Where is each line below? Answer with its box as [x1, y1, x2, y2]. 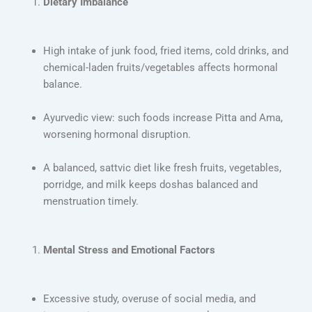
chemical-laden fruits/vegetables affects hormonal [42, 61, 278, 74]
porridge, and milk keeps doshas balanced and [42, 178, 258, 191]
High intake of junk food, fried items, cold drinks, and [42, 44, 288, 57]
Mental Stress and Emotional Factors [42, 243, 215, 256]
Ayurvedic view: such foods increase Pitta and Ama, [42, 111, 283, 124]
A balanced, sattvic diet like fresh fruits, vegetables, [42, 161, 281, 174]
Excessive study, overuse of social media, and [42, 292, 256, 305]
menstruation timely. [42, 194, 139, 208]
